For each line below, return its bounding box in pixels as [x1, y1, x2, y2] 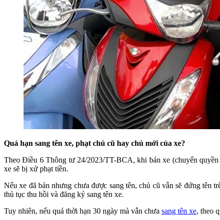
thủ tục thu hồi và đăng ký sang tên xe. [4, 190, 124, 198]
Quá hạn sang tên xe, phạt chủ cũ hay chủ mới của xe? [4, 138, 185, 147]
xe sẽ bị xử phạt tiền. [4, 164, 68, 173]
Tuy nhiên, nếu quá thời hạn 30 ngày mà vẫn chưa [4, 206, 162, 215]
